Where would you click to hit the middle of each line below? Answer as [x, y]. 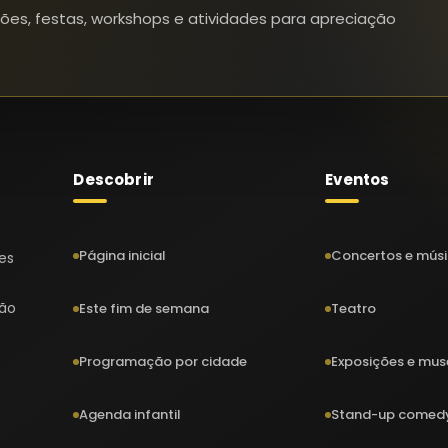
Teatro [354, 308]
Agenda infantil [130, 414]
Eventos [357, 179]
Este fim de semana [144, 308]
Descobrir [113, 179]
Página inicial [123, 255]
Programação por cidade [163, 361]
